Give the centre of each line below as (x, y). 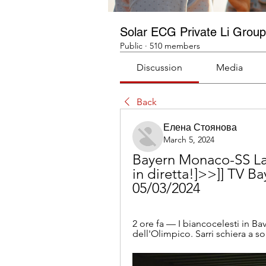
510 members (175, 46)
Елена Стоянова (200, 127)
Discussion (160, 67)
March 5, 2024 (189, 140)
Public (131, 46)
